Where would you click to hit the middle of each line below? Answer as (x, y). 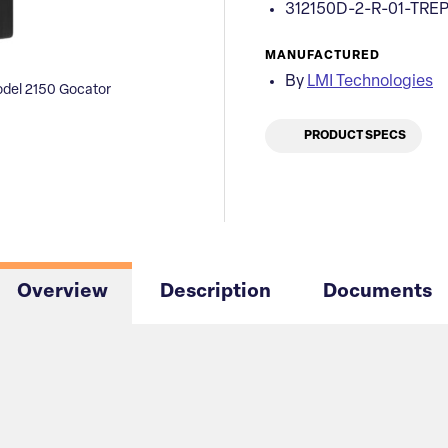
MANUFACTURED (322, 56)
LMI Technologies (370, 82)
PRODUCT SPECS (354, 136)
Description (215, 292)
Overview (62, 292)
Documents (377, 292)
